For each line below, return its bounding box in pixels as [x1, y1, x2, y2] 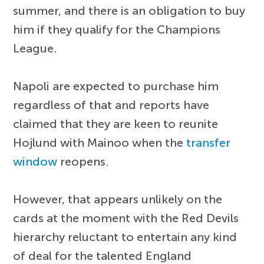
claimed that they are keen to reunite [13, 117, 219, 131]
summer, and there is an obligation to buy [13, 4, 246, 18]
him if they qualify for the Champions [13, 22, 221, 37]
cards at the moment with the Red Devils [13, 211, 239, 226]
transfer [186, 136, 231, 150]
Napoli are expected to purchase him [13, 79, 219, 94]
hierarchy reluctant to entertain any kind [13, 230, 237, 245]
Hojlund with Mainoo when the [13, 136, 187, 150]
